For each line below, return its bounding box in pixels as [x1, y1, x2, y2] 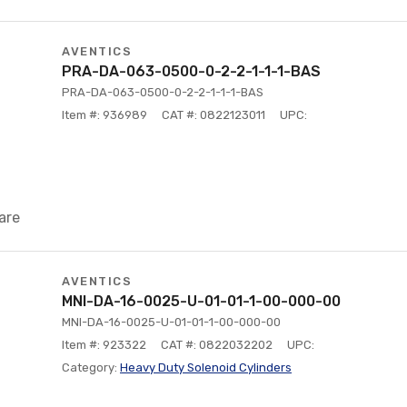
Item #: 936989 [62, 108, 147, 122]
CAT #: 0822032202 [161, 338, 273, 352]
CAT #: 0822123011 [162, 108, 265, 122]
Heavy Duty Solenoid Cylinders [120, 361, 292, 374]
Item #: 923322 [62, 338, 146, 352]
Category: [62, 361, 120, 374]
